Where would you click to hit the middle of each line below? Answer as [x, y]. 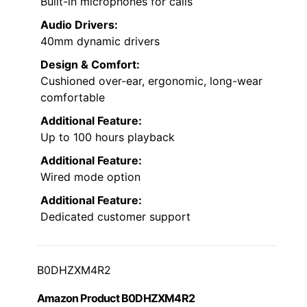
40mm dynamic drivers [100, 41]
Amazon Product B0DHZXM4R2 [116, 298]
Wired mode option [90, 176]
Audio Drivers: [79, 24]
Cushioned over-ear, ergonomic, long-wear [151, 81]
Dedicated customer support [115, 216]
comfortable [73, 97]
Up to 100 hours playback [108, 137]
